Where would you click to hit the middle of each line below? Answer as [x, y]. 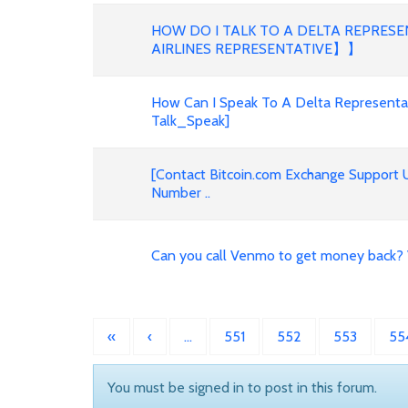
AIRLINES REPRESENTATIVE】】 [256, 49]
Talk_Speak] [190, 121]
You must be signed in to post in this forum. [242, 388]
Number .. [181, 193]
